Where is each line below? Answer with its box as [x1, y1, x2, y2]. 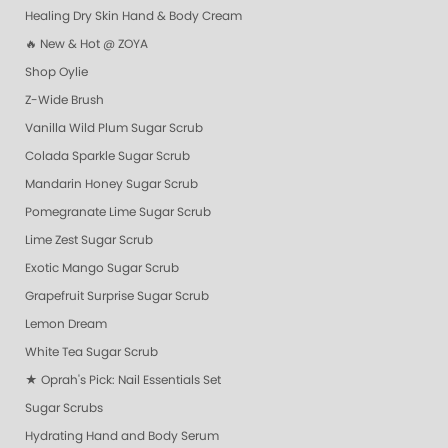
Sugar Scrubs [25, 401, 103, 414]
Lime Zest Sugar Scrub [25, 233, 153, 246]
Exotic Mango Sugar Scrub [25, 261, 179, 274]
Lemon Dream [25, 317, 107, 330]
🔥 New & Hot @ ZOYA [25, 37, 148, 50]
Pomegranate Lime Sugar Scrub [25, 205, 211, 218]
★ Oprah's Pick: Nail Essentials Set [25, 373, 221, 386]
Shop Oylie [25, 65, 88, 78]
